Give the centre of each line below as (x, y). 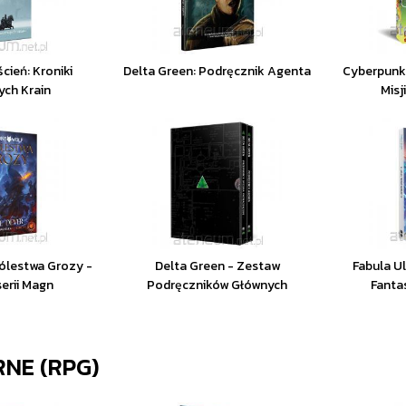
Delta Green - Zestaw (217, 266)
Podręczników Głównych (217, 285)
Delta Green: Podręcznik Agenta (217, 71)
